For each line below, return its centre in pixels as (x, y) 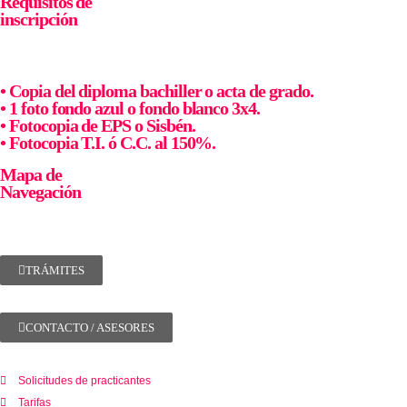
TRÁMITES (55, 271)
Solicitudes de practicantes (84, 381)
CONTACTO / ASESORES (90, 328)
